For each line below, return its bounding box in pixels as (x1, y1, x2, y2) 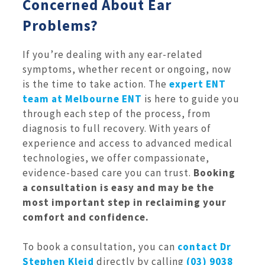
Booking (193, 166, 235, 179)
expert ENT (169, 77, 226, 91)
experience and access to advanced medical (22, 136, 232, 150)
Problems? (22, 15, 98, 35)
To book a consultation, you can (22, 240, 177, 254)
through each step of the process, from (22, 106, 211, 120)
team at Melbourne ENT (22, 92, 142, 105)
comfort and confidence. (22, 210, 149, 224)
